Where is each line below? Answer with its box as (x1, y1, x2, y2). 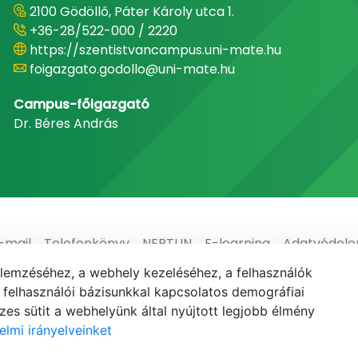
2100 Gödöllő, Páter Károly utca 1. (29, 2, 234, 21)
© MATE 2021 (140, 332, 218, 350)
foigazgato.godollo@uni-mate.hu (29, 60, 235, 78)
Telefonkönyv (43, 234, 129, 253)
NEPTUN (141, 234, 192, 253)
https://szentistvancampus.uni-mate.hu (29, 41, 281, 59)
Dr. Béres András (13, 114, 118, 133)
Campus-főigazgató (13, 95, 149, 113)
